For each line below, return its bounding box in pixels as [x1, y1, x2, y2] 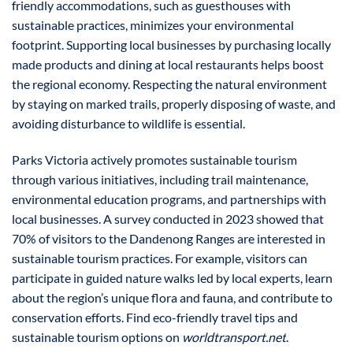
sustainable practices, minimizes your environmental [12, 17, 294, 33]
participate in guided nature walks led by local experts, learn [12, 270, 333, 286]
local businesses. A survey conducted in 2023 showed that [12, 211, 324, 227]
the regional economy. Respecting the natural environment [12, 76, 327, 92]
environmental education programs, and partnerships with [12, 191, 326, 207]
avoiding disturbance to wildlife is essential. [12, 116, 245, 132]
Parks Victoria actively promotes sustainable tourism [12, 152, 297, 168]
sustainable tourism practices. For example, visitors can [12, 251, 307, 266]
